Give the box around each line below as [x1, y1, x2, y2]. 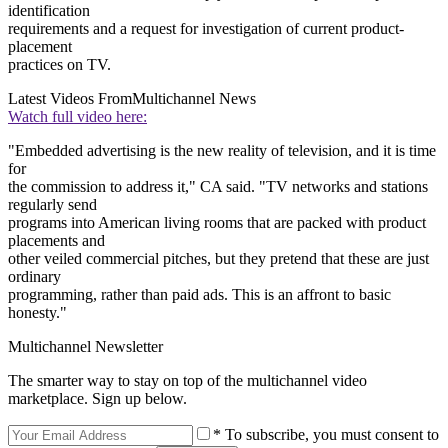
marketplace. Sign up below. [8, 389, 187, 407]
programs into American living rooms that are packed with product [8, 213, 426, 231]
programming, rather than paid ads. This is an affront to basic [8, 285, 391, 303]
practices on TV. [8, 55, 111, 73]
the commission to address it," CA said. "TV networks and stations [8, 177, 428, 195]
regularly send [8, 195, 97, 213]
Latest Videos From [8, 89, 132, 107]
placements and [8, 231, 105, 249]
